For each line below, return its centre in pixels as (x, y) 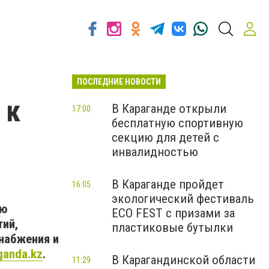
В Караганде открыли (169, 109)
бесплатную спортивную (177, 123)
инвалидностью (155, 152)
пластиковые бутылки (172, 228)
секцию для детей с (165, 138)
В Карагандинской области (183, 260)
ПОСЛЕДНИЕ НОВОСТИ (119, 82)
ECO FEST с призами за (173, 213)
